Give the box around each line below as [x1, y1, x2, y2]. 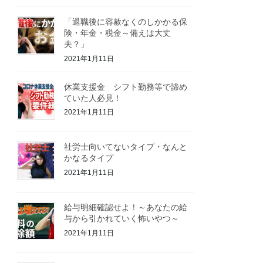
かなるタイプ [64, 154, 114, 163]
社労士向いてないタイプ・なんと [64, 143, 188, 152]
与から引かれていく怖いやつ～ [64, 214, 180, 224]
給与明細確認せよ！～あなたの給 [64, 203, 188, 213]
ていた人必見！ [64, 93, 122, 103]
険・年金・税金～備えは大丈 [64, 29, 171, 38]
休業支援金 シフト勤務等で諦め [64, 82, 188, 92]
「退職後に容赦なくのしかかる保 [64, 18, 188, 27]
